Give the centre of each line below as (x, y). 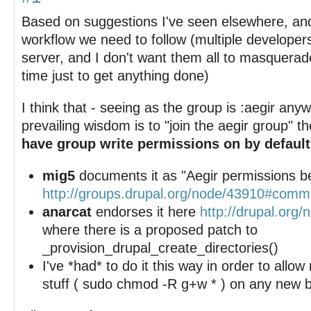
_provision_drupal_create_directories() (160, 248)
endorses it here (146, 212)
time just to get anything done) (115, 76)
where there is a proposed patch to (150, 230)
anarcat (67, 212)
